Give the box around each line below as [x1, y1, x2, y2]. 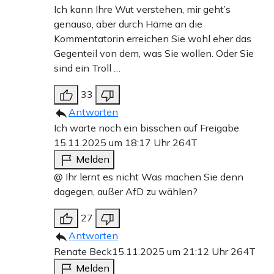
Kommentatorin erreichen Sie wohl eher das [54, 32, 251, 45]
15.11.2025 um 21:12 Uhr [112, 245, 231, 258]
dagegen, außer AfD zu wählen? [54, 185, 198, 198]
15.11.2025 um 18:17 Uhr [54, 136, 172, 149]
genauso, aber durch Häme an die [54, 18, 202, 31]
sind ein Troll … [54, 62, 120, 75]
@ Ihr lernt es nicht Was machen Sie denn [54, 171, 243, 183]
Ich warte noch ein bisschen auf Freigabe [54, 122, 239, 135]
